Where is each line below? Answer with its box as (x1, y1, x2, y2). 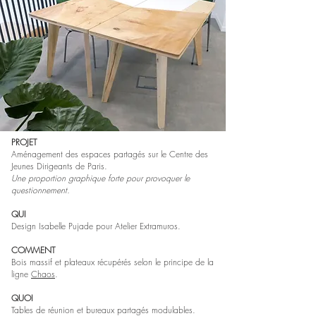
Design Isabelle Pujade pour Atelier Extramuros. (11, 220, 181, 232)
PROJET (11, 136, 37, 148)
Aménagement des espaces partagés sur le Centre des (11, 148, 208, 160)
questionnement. (11, 184, 70, 196)
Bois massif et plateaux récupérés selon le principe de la (11, 256, 214, 268)
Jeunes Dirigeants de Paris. (11, 160, 110, 172)
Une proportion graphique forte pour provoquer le (11, 172, 190, 184)
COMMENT (11, 244, 55, 256)
